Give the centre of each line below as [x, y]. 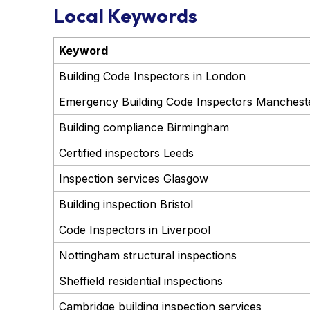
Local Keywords [125, 16]
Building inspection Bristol [126, 204]
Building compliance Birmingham [144, 127]
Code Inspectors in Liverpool [134, 229]
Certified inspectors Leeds [126, 153]
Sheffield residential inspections [140, 281]
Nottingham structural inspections [147, 255]
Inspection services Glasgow [133, 178]
